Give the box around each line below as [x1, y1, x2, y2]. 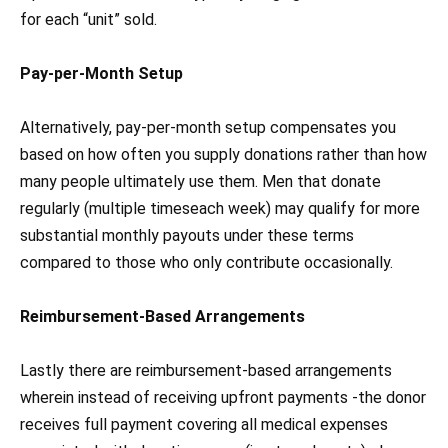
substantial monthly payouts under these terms [20, 225, 354, 245]
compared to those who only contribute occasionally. [20, 252, 393, 272]
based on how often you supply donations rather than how [20, 144, 427, 164]
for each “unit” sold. [20, 9, 157, 29]
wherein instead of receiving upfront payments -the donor [20, 388, 426, 408]
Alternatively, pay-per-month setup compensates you [20, 117, 396, 137]
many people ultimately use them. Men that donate [20, 171, 381, 191]
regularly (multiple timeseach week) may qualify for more [20, 198, 420, 218]
